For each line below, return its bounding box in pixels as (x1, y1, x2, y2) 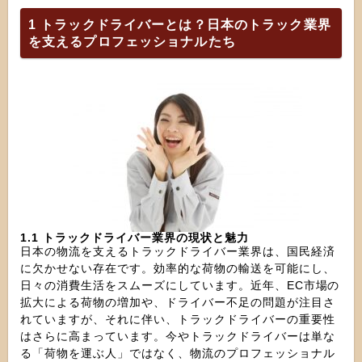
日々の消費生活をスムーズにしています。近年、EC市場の (20, 279, 340, 292)
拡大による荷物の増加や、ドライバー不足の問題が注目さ (20, 296, 335, 309)
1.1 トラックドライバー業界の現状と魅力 (20, 231, 249, 244)
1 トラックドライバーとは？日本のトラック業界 (28, 18, 331, 32)
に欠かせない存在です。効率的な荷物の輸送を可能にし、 (20, 262, 335, 275)
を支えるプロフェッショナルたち (28, 35, 236, 48)
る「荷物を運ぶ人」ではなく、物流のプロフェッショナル (20, 347, 335, 360)
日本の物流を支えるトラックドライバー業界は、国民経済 (20, 245, 335, 258)
